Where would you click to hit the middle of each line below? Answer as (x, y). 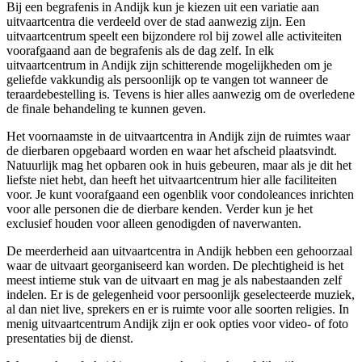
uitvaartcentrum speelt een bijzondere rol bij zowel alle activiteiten (174, 36)
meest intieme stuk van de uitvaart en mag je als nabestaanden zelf (174, 280)
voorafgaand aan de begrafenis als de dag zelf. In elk (140, 51)
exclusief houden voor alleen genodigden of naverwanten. (154, 224)
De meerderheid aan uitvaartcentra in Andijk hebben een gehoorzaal (179, 251)
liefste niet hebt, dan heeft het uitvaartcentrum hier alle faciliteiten (172, 180)
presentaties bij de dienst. (70, 339)
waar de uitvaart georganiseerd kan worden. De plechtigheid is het (175, 266)
